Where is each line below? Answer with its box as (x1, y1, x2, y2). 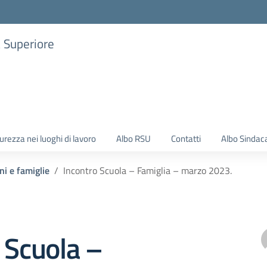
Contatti (171, 132, 201, 145)
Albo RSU (116, 132, 151, 145)
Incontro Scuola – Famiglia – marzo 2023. (63, 163, 232, 178)
